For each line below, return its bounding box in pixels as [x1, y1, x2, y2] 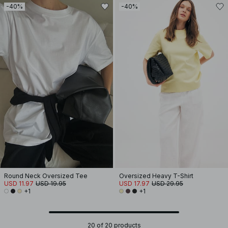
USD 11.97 [4, 180, 34, 187]
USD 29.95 [152, 180, 183, 187]
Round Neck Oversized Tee [4, 172, 88, 180]
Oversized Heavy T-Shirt [119, 172, 193, 180]
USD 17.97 [119, 180, 150, 187]
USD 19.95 [36, 180, 66, 187]
